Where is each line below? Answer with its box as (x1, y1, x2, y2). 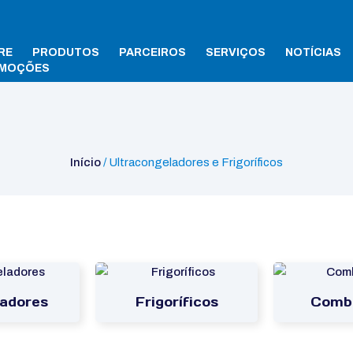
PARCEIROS (119, 46, 187, 58)
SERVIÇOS (206, 46, 266, 58)
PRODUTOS (32, 46, 100, 58)
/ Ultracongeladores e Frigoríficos (101, 155, 283, 169)
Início (70, 155, 101, 169)
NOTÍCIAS (285, 46, 342, 58)
